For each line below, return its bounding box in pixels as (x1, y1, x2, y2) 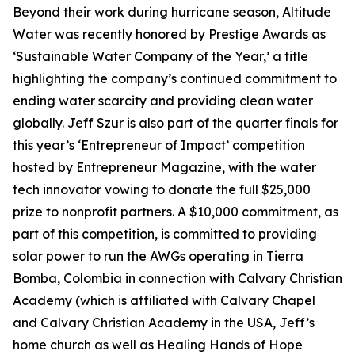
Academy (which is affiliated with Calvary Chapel (13, 292, 315, 308)
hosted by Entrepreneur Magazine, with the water (13, 159, 316, 175)
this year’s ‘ (13, 137, 81, 153)
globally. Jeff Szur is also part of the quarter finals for (13, 115, 338, 131)
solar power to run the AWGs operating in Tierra (13, 248, 303, 264)
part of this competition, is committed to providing (13, 226, 317, 242)
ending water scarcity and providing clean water (13, 93, 313, 109)
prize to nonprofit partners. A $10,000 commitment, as (13, 204, 338, 219)
